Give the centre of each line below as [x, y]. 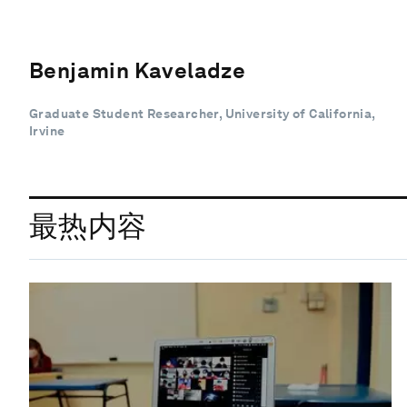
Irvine [47, 130]
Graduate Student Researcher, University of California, [202, 113]
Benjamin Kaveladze [138, 70]
